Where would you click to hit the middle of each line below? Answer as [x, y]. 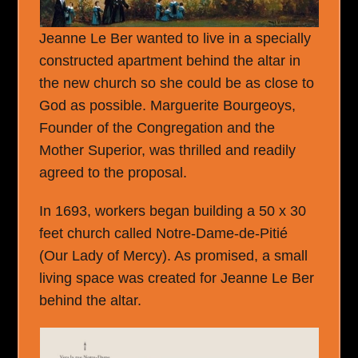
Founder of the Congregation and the [157, 127]
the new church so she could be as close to [177, 83]
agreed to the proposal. [113, 172]
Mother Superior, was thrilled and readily [168, 150]
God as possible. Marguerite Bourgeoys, [168, 105]
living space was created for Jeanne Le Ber [177, 278]
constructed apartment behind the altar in [170, 60]
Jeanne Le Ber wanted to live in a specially [175, 38]
